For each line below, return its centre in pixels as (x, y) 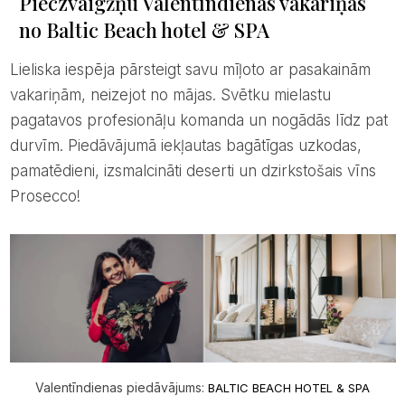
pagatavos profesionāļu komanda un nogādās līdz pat (198, 120)
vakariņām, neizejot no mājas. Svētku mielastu (170, 94)
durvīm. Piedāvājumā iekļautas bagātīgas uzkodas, (185, 145)
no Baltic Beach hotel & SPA (144, 29)
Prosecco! (45, 196)
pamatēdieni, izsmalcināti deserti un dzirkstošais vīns (193, 170)
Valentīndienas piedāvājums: (122, 387)
